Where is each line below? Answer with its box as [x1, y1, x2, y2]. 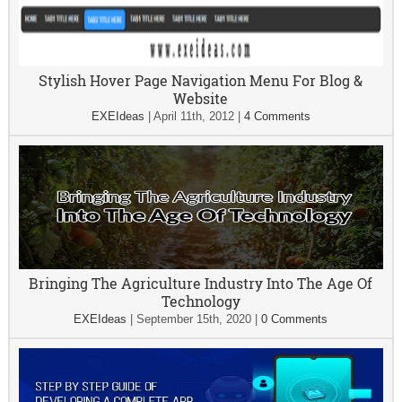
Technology [161, 292, 240, 310]
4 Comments [243, 109, 310, 123]
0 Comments [261, 312, 328, 326]
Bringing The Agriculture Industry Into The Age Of [29, 274, 373, 293]
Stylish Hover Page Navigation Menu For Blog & [39, 71, 363, 90]
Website [173, 89, 229, 108]
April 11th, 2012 [153, 109, 234, 123]
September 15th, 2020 [136, 312, 252, 326]
